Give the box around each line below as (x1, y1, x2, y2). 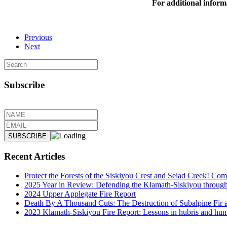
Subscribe (4, 80, 45, 91)
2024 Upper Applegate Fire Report (24, 190, 136, 199)
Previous (24, 33, 52, 42)
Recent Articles (4, 150, 65, 162)
